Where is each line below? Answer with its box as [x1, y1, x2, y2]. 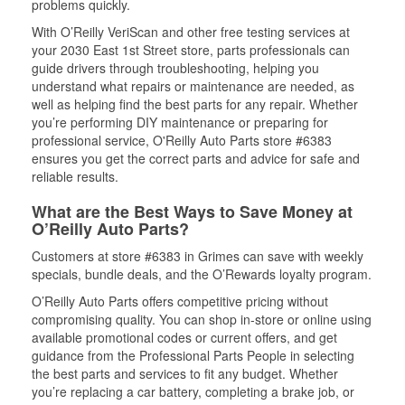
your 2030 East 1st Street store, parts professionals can [32, 41, 350, 59]
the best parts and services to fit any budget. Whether [32, 364, 338, 382]
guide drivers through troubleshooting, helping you [32, 59, 319, 77]
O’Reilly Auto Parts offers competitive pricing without [32, 292, 328, 310]
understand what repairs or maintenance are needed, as [32, 77, 354, 95]
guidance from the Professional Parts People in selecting [32, 346, 354, 364]
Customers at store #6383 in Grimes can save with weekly [32, 247, 363, 265]
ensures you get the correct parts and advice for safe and [32, 149, 360, 167]
